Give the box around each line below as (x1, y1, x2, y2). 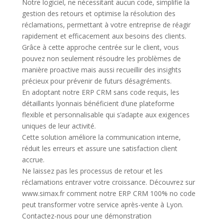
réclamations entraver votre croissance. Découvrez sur (22, 177, 195, 187)
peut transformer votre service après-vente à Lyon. (22, 200, 183, 209)
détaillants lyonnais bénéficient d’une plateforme (22, 99, 175, 108)
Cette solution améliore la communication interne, (22, 132, 181, 142)
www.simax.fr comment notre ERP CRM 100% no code (22, 189, 196, 198)
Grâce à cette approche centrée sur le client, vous (22, 43, 179, 52)
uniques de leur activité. (22, 121, 96, 131)
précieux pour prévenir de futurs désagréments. (22, 76, 172, 86)
